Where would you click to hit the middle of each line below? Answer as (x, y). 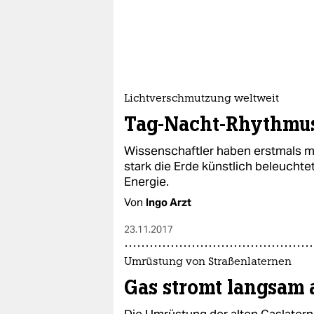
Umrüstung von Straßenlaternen (208, 263)
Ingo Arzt (169, 203)
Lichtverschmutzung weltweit (202, 100)
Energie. (146, 182)
